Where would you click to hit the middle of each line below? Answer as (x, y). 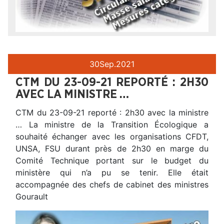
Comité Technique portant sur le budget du (112, 160)
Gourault (32, 196)
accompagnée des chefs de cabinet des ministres (112, 184)
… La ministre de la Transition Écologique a (112, 124)
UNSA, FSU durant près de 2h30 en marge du (112, 148)
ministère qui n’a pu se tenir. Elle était (112, 172)
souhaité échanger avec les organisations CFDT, (112, 136)
